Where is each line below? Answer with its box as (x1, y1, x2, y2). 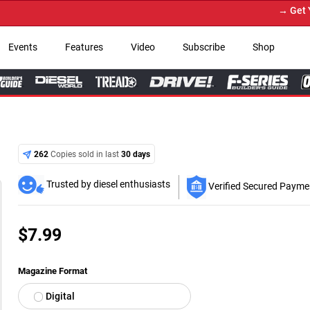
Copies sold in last (48, 149, 122, 159)
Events (8, 41, 37, 53)
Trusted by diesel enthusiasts (44, 178, 170, 190)
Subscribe (182, 41, 225, 53)
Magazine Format (18, 265, 87, 276)
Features (64, 41, 103, 53)
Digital (46, 290, 75, 302)
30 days (121, 149, 151, 159)
